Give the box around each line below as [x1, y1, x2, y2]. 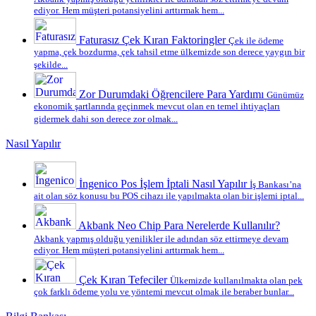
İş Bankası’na [250, 178, 301, 190]
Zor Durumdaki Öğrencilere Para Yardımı [79, 87, 264, 100]
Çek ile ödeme [229, 35, 284, 46]
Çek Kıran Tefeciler [79, 273, 167, 286]
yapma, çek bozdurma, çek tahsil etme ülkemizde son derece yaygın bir [34, 46, 305, 59]
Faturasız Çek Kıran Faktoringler [79, 33, 226, 46]
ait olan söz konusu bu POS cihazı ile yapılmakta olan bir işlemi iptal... [34, 190, 304, 202]
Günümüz [267, 89, 304, 100]
